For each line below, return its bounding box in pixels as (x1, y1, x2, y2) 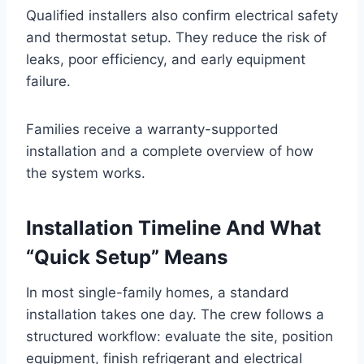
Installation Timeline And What (26, 215, 321, 240)
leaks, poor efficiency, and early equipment (26, 50, 305, 67)
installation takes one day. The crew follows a (26, 305, 324, 323)
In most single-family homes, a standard (26, 284, 289, 301)
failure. (26, 72, 71, 89)
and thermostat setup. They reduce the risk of (26, 28, 327, 45)
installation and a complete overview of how (26, 142, 314, 159)
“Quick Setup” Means (26, 245, 227, 269)
